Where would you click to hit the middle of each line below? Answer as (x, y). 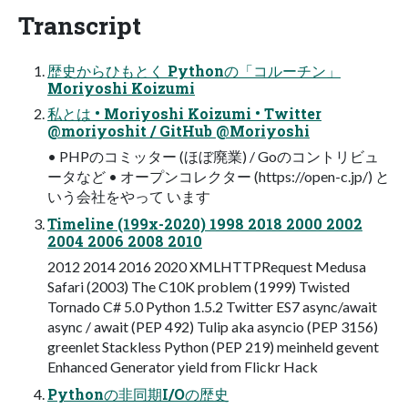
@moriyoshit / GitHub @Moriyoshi (178, 130)
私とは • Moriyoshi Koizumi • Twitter (184, 113)
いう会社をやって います (129, 196)
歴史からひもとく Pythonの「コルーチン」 (194, 70)
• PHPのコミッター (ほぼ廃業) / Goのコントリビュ (213, 156)
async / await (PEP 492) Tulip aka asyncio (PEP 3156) (213, 326)
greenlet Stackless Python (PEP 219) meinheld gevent (213, 346)
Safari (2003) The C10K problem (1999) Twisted (199, 286)
